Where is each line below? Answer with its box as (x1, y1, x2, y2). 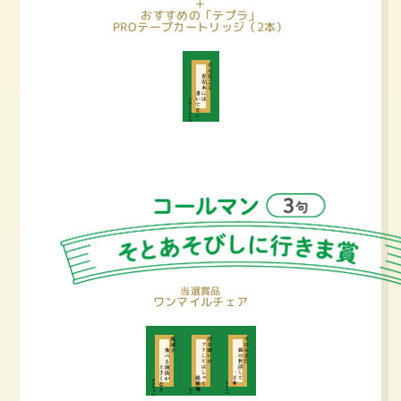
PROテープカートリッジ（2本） (113, 18, 288, 36)
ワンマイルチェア (152, 293, 249, 310)
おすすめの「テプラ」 (141, 6, 260, 24)
